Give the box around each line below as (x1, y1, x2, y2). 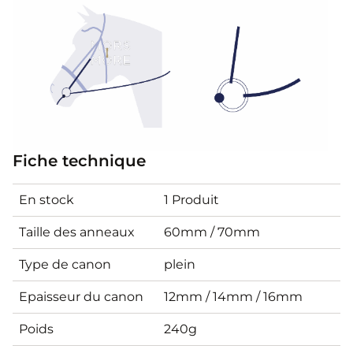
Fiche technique (13, 150, 146, 170)
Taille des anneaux (19, 224, 135, 240)
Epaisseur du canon (19, 288, 143, 304)
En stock (19, 191, 74, 207)
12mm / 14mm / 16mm (164, 288, 303, 304)
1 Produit (164, 191, 219, 207)
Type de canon (19, 256, 111, 272)
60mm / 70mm (164, 224, 260, 240)
